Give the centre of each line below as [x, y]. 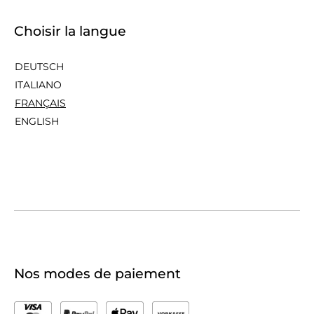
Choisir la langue [70, 31]
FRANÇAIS [40, 103]
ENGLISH [37, 121]
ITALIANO [38, 84]
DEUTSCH [39, 66]
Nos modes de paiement [97, 273]
